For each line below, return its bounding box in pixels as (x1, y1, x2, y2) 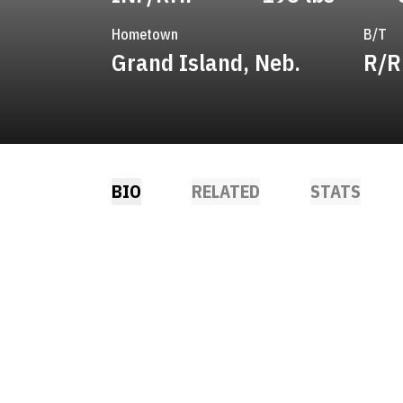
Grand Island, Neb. (112, 47, 300, 77)
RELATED (192, 179, 260, 203)
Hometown (112, 25, 178, 43)
